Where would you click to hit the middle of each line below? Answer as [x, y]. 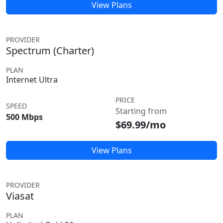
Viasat [20, 196]
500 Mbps [24, 117]
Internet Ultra [32, 80]
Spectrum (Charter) [50, 51]
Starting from [141, 111]
